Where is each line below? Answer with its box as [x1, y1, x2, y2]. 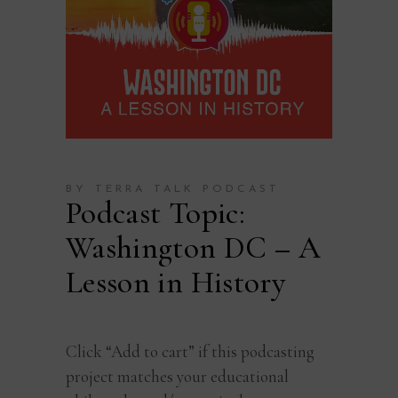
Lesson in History [66, 264, 285, 302]
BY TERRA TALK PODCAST [66, 184, 281, 195]
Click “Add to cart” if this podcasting [66, 341, 314, 362]
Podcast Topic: [66, 195, 245, 233]
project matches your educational [66, 366, 289, 387]
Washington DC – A [66, 229, 321, 267]
